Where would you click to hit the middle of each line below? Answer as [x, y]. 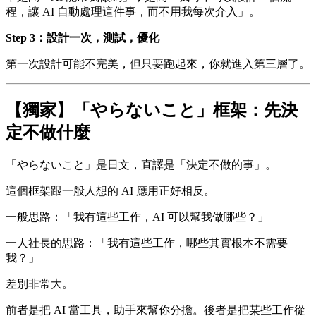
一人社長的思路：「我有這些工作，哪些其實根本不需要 [147, 243]
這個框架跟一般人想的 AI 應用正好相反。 [110, 190]
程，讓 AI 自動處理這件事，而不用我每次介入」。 [133, 12]
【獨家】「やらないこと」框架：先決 [152, 110]
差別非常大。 [39, 284]
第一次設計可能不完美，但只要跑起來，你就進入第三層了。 [158, 64]
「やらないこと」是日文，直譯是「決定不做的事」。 [141, 164]
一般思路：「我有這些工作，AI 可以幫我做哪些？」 [137, 217]
